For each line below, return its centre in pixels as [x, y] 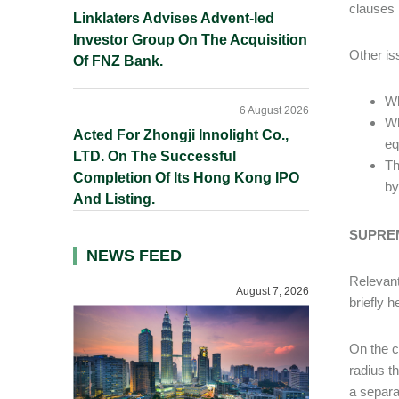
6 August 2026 [274, 110]
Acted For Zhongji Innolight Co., [181, 135]
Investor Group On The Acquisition [190, 40]
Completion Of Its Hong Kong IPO [186, 178]
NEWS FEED [134, 256]
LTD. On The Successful [155, 156]
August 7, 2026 [273, 291]
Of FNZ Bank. [118, 61]
